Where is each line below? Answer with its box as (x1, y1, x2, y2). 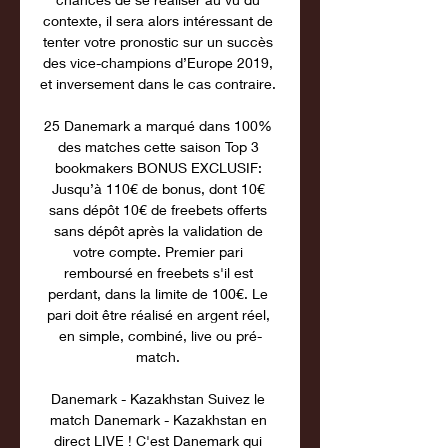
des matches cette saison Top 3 (57, 138, 259, 155)
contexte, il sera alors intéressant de (43, 12, 273, 29)
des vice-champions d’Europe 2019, (43, 54, 273, 71)
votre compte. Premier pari (73, 243, 243, 260)
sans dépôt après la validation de (53, 222, 263, 239)
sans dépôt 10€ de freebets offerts (49, 201, 267, 218)
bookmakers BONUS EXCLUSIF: (54, 159, 262, 176)
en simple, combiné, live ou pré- (58, 327, 262, 344)
